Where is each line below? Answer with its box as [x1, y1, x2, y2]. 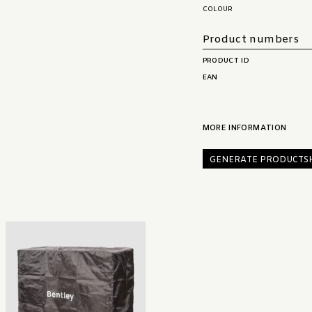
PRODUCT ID [202, 56, 250, 65]
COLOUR [202, 5, 233, 14]
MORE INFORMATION [202, 123, 287, 133]
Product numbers [202, 33, 299, 47]
